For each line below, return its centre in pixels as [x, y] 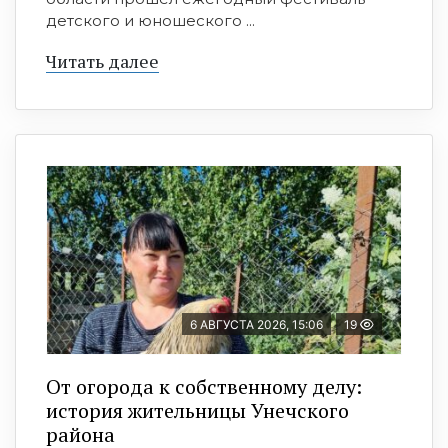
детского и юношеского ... [150, 21]
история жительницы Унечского [197, 411]
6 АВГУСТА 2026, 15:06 [256, 325]
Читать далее [102, 61]
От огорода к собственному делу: [204, 387]
